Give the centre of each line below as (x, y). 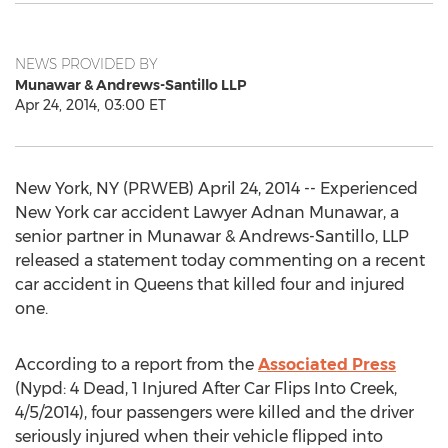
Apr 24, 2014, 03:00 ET (90, 105)
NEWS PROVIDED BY (86, 64)
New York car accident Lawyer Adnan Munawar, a (207, 212)
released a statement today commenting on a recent (220, 260)
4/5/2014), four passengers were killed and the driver (214, 412)
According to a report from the (136, 364)
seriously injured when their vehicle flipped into (199, 436)
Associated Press (327, 364)
